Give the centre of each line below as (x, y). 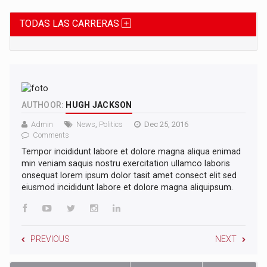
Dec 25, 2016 (167, 124)
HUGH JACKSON (99, 105)
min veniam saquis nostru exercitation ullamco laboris (126, 163)
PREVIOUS (50, 239)
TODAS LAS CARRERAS (71, 23)
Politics (111, 124)
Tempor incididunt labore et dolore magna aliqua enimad (131, 151)
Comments (51, 135)
